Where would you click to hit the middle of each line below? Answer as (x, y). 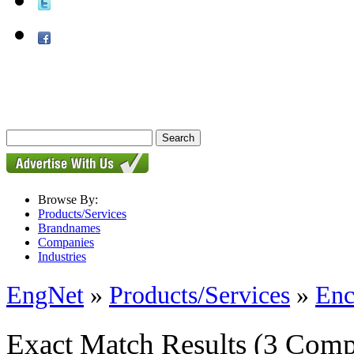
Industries (62, 256)
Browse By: (68, 200)
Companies (66, 242)
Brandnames (69, 228)
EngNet (45, 295)
